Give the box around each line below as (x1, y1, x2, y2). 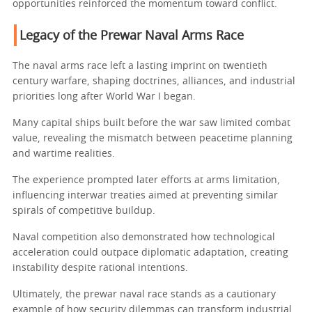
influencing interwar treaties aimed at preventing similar (13, 191, 278, 201)
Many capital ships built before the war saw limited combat (13, 118, 290, 129)
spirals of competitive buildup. (13, 206, 155, 217)
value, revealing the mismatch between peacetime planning (13, 134, 292, 144)
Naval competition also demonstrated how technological (13, 233, 275, 243)
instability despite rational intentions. (13, 263, 188, 274)
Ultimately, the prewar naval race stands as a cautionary (13, 290, 276, 300)
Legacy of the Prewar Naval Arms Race (19, 30, 244, 43)
